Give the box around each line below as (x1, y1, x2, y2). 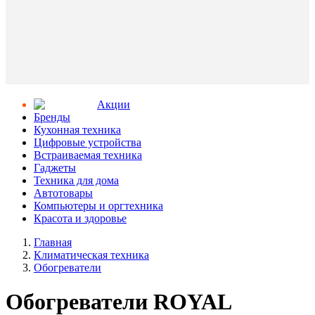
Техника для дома (34, 174, 119, 186)
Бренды (34, 111, 70, 123)
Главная (34, 236, 72, 248)
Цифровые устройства (34, 136, 141, 148)
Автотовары (34, 187, 93, 199)
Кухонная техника (34, 124, 121, 136)
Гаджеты (34, 162, 76, 174)
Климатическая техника (34, 249, 149, 261)
